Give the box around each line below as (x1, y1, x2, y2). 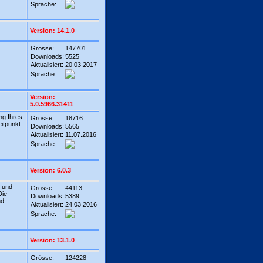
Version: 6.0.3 (30, 167, 71, 174)
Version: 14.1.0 (30, 27, 75, 34)
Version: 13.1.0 (30, 237, 75, 244)
